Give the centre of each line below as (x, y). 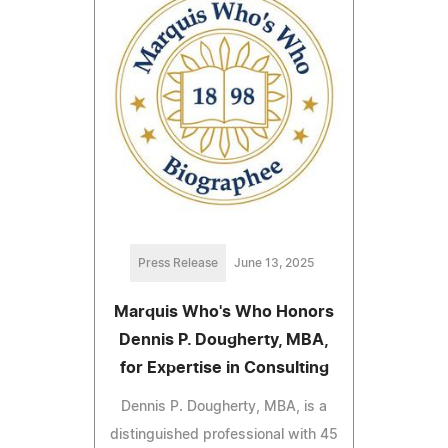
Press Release (178, 263)
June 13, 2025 (274, 263)
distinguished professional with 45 (224, 435)
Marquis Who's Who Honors (224, 312)
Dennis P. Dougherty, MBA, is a (224, 407)
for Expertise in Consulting (224, 368)
